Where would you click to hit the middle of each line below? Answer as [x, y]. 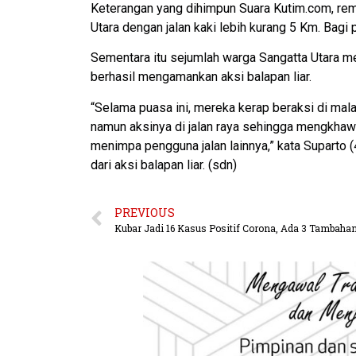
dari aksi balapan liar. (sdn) [164, 164]
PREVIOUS [145, 212]
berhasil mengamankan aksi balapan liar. [201, 77]
